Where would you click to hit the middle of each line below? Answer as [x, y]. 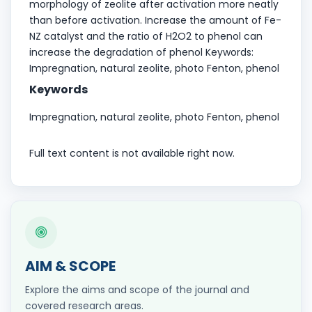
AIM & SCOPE [70, 266]
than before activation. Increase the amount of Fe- [155, 20]
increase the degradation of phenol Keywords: [141, 52]
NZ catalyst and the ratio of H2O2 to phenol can [146, 36]
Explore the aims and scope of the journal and [137, 289]
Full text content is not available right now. [132, 153]
